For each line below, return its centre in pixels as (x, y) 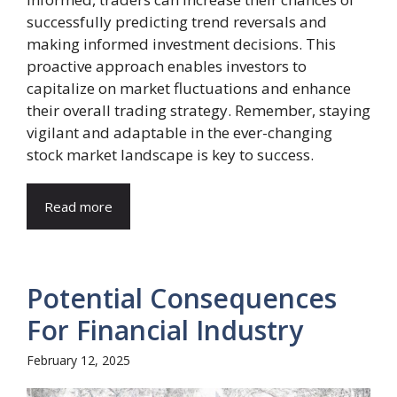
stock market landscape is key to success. (170, 155)
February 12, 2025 (78, 360)
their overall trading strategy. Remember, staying (198, 110)
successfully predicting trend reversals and (177, 22)
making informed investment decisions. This (181, 44)
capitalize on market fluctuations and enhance (189, 88)
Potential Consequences (182, 298)
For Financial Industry (165, 330)
